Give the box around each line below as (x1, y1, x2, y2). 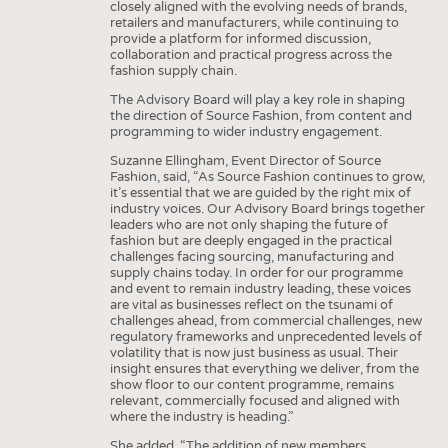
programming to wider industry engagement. (109, 123, 385, 140)
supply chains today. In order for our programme (109, 264, 403, 281)
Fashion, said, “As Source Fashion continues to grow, (109, 168, 425, 185)
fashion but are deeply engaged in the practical (109, 232, 392, 249)
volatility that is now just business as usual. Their (109, 344, 398, 361)
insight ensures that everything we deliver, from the (109, 360, 419, 377)
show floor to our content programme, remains (109, 376, 394, 393)
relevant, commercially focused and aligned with (109, 392, 400, 409)
